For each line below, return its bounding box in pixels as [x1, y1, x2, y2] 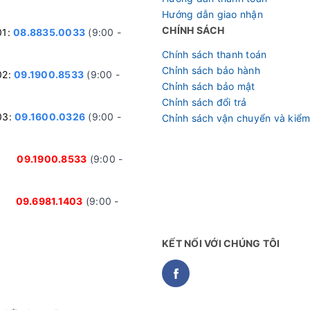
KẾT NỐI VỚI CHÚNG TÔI [162, 237, 280, 250]
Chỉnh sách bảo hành [162, 64, 260, 77]
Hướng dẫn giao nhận [162, 8, 263, 21]
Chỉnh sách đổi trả [162, 96, 247, 109]
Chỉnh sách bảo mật [162, 80, 255, 93]
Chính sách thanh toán [162, 48, 267, 61]
